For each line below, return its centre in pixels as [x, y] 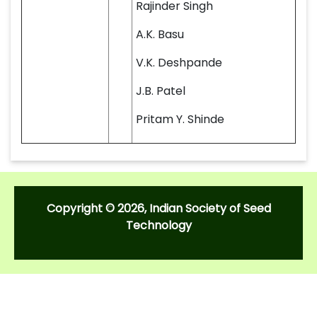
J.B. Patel [161, 91]
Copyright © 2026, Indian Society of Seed [158, 208]
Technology [158, 225]
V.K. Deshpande [179, 63]
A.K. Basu [160, 34]
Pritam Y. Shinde [180, 119]
